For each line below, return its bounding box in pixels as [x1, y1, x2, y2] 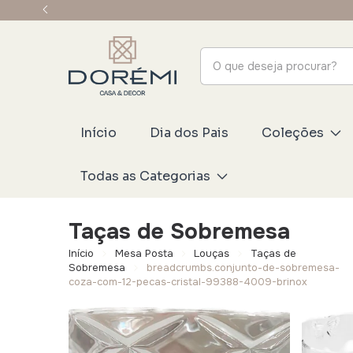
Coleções [261, 124, 324, 141]
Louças [194, 247, 229, 260]
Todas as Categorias [80, 168, 210, 184]
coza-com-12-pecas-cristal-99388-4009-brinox [69, 275, 307, 288]
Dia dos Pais [149, 124, 229, 141]
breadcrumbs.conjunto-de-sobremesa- [146, 261, 340, 274]
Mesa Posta [114, 247, 173, 260]
